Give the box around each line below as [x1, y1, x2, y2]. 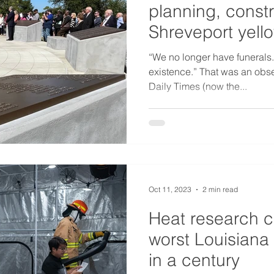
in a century [149, 249, 240, 270]
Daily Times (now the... [149, 80, 247, 92]
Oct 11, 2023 [149, 185, 191, 194]
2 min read [202, 185, 238, 194]
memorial [149, 42, 219, 63]
